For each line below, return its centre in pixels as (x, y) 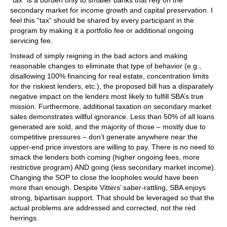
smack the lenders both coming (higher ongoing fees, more (105, 157)
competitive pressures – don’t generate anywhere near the (104, 137)
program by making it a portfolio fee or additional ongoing (102, 30)
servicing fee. (31, 41)
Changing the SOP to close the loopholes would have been (104, 177)
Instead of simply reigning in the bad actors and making (99, 56)
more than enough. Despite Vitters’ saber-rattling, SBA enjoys (108, 187)
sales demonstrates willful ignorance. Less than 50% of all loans (112, 117)
